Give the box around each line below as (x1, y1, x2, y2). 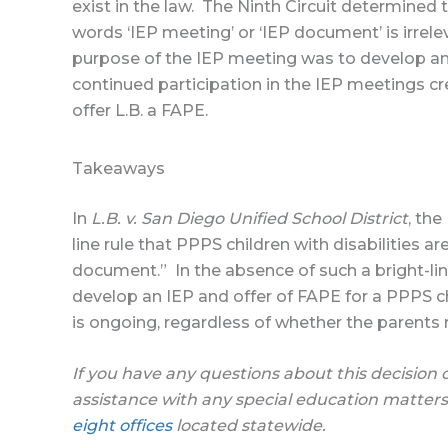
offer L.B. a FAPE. (72, 101, 208, 121)
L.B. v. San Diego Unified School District (91, 208, 408, 228)
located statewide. (172, 416, 326, 436)
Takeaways (72, 158, 165, 178)
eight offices (72, 416, 172, 436)
